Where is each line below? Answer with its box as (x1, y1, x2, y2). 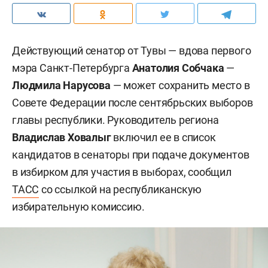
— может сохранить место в (112, 78, 250, 92)
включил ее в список (111, 130, 216, 144)
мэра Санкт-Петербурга (12, 61, 132, 74)
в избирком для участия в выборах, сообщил (12, 165, 232, 178)
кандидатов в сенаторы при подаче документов (12, 148, 249, 161)
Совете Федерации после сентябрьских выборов (12, 96, 253, 109)
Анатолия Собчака (132, 61, 227, 74)
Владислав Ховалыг (12, 130, 111, 144)
